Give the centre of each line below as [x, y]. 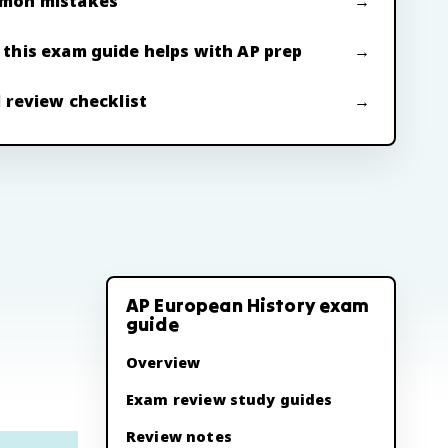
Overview [163, 362]
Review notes [179, 436]
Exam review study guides [229, 399]
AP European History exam [248, 305]
